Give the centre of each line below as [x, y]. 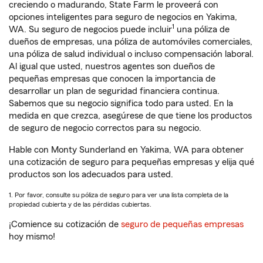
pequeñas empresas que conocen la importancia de [112, 79]
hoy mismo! [32, 237]
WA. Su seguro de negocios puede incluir [90, 29]
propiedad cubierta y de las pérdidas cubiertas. [80, 204]
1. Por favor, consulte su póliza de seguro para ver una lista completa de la [119, 195]
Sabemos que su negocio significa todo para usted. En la [121, 103]
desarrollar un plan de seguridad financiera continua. [114, 91]
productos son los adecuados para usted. [91, 174]
